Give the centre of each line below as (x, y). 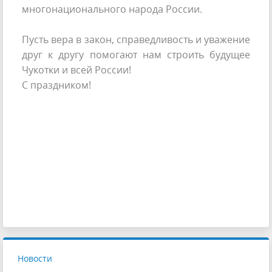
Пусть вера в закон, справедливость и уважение (136, 40)
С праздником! (56, 85)
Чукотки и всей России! (76, 70)
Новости (35, 259)
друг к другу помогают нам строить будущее (136, 55)
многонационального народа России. (113, 9)
